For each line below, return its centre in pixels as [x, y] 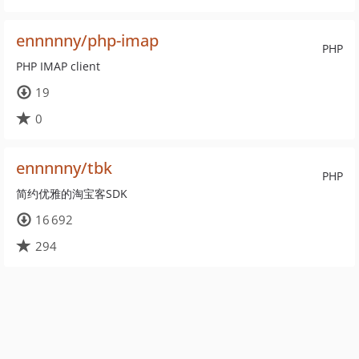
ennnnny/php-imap [87, 40]
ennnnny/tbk [64, 168]
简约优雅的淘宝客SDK [72, 194]
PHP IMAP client [58, 66]
